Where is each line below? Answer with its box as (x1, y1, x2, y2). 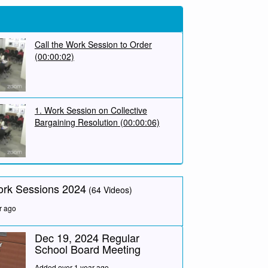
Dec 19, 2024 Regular (34, 229, 139, 245)
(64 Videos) (89, 183, 133, 196)
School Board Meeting (34, 240, 141, 257)
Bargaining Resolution (34, 115, 118, 128)
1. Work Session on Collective (34, 103, 147, 116)
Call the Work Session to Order (34, 38, 152, 50)
